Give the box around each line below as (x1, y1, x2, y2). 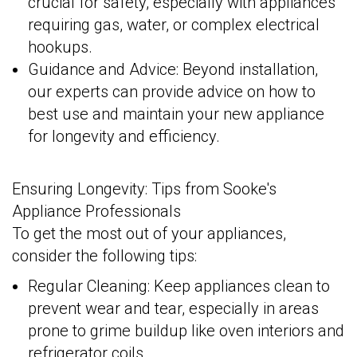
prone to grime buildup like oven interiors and (28, 321, 344, 341)
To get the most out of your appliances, (12, 224, 286, 244)
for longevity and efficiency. (28, 127, 220, 147)
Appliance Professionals (12, 202, 181, 222)
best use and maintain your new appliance (28, 104, 324, 124)
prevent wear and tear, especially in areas (28, 299, 319, 319)
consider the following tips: (12, 246, 197, 266)
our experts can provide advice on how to (28, 82, 316, 102)
